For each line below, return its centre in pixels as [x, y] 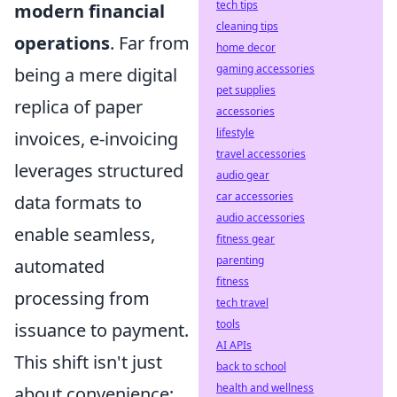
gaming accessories [265, 69]
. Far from [150, 43]
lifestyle [235, 132]
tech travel [242, 303]
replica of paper [78, 106]
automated [59, 266]
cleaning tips [247, 26]
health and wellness [265, 388]
